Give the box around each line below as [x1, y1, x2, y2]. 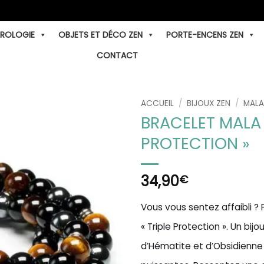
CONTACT [97, 49, 138, 61]
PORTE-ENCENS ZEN [166, 29, 244, 41]
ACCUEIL [141, 98, 174, 109]
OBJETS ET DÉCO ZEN [58, 29, 143, 41]
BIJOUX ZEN [187, 98, 231, 109]
